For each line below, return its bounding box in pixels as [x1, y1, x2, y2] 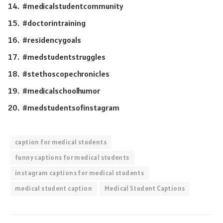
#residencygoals [22, 34, 81, 45]
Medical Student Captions [104, 184, 185, 193]
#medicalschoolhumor [22, 85, 100, 96]
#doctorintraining [22, 17, 86, 28]
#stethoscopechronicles [22, 68, 110, 79]
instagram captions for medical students [15, 168, 144, 177]
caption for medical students [15, 137, 107, 146]
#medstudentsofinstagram [22, 102, 119, 112]
